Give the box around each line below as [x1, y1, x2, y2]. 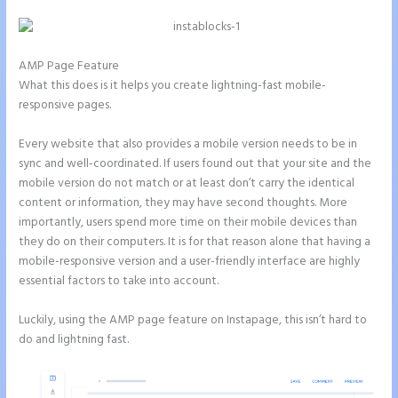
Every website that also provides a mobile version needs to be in [19, 135, 358, 155]
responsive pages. [19, 96, 112, 115]
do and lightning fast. [19, 330, 130, 349]
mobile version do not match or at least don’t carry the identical [19, 174, 355, 194]
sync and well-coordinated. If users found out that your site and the [19, 155, 372, 174]
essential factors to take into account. [19, 272, 219, 291]
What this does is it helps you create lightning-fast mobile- [19, 76, 327, 96]
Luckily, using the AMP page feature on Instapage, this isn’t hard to [19, 310, 368, 330]
